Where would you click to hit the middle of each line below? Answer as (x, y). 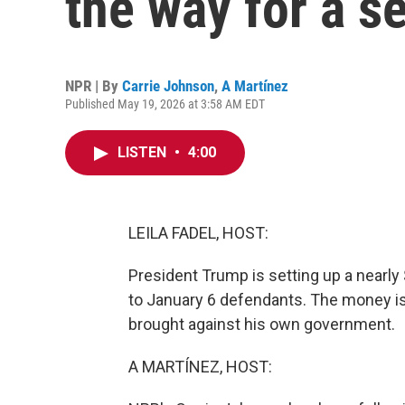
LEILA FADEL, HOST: (198, 233)
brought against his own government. (262, 324)
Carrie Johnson (168, 86)
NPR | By (94, 86)
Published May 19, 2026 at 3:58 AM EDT (165, 104)
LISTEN (144, 152)
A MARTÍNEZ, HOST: (200, 367)
